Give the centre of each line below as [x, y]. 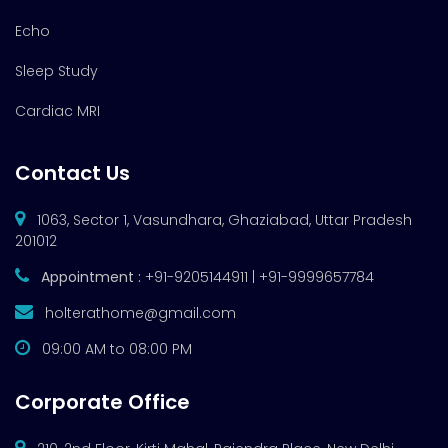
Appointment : [91, 277]
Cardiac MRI [57, 111]
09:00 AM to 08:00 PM [115, 349]
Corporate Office [102, 402]
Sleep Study [56, 71]
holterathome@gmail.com [140, 313]
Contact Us [72, 173]
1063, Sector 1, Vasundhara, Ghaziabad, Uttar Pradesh [222, 220]
